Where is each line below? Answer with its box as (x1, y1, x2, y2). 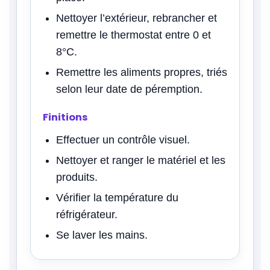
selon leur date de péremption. (56, 83, 202, 95)
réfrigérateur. (56, 208, 118, 221)
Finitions (43, 110, 88, 124)
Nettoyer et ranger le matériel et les (56, 154, 225, 166)
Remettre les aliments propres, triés (56, 66, 227, 78)
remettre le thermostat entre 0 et (56, 28, 211, 41)
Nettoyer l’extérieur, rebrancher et (56, 11, 217, 24)
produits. (56, 171, 98, 183)
